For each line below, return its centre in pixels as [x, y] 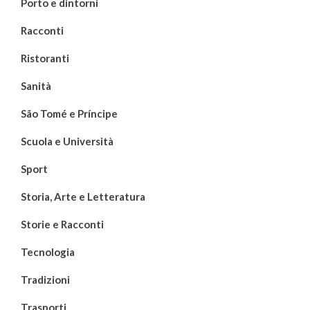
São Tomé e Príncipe [69, 114]
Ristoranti [45, 58]
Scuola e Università [67, 142]
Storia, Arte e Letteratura [83, 197]
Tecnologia [48, 252]
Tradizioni [45, 280]
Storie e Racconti [62, 225]
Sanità [36, 86]
